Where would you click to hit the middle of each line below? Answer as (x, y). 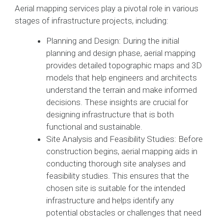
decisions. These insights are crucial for (117, 102)
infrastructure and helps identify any (110, 200)
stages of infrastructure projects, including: (92, 20)
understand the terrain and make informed (122, 90)
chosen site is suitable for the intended (116, 188)
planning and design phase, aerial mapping (121, 53)
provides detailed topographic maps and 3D (124, 65)
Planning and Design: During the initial (113, 41)
